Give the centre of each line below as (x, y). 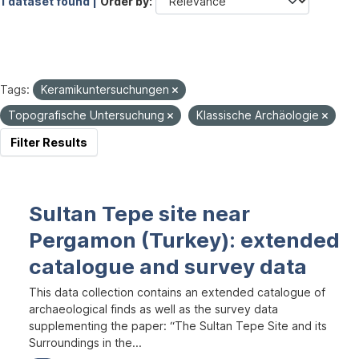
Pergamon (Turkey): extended (184, 240)
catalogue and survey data (168, 266)
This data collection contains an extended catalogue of (177, 292)
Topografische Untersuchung (88, 115)
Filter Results (49, 142)
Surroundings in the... (85, 343)
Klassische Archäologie (259, 115)
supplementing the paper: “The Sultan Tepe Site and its (178, 326)
